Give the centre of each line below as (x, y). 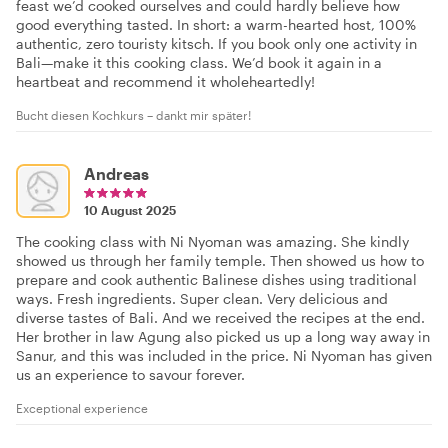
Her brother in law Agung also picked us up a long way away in (223, 336)
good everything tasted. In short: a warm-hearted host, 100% (216, 24)
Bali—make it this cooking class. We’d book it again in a (199, 62)
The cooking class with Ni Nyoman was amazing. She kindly (212, 241)
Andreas (116, 173)
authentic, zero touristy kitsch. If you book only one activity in (216, 43)
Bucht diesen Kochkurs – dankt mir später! (133, 114)
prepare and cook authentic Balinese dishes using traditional (216, 279)
